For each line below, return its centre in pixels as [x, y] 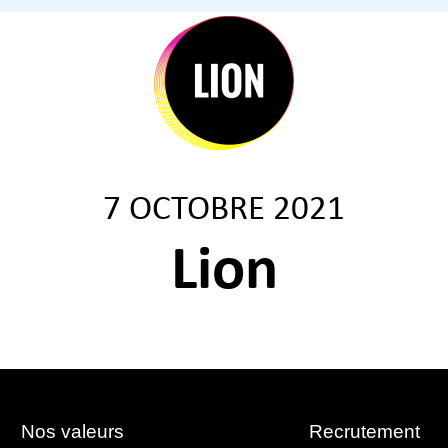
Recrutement [365, 431]
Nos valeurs [73, 431]
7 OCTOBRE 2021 [224, 210]
